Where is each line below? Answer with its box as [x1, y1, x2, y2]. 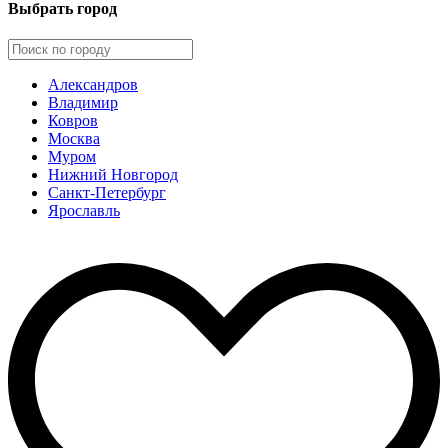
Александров [48, 76, 138, 94]
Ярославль [48, 202, 120, 220]
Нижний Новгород [48, 166, 178, 184]
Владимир [48, 94, 118, 112]
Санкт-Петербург [48, 184, 166, 202]
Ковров [48, 112, 98, 130]
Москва [48, 130, 100, 148]
